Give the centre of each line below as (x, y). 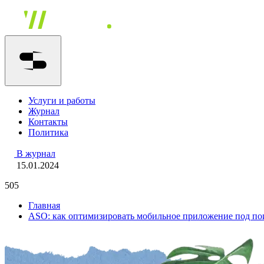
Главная (44, 205)
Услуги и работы (62, 100)
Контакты (48, 122)
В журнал (36, 154)
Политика (48, 132)
